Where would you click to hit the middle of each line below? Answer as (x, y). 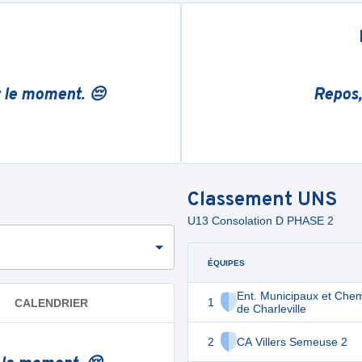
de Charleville (271, 309)
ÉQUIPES (226, 263)
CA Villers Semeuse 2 (292, 342)
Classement (242, 200)
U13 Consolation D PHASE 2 (261, 221)
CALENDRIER (51, 303)
